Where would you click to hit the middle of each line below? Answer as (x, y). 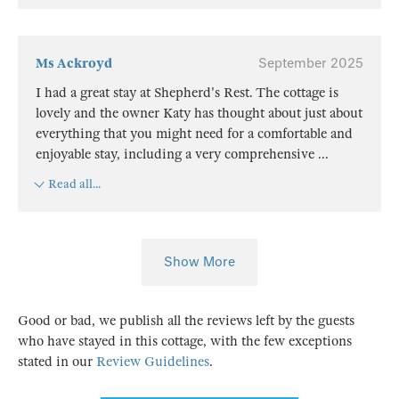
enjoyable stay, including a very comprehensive (177, 154)
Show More (199, 262)
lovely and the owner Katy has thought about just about (199, 113)
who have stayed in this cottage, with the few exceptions (185, 342)
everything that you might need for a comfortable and (194, 133)
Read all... (75, 184)
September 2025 (311, 63)
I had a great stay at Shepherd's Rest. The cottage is (187, 92)
